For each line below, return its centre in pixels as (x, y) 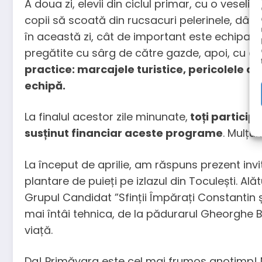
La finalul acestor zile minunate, (106, 117)
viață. (39, 230)
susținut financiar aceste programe (124, 133)
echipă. (45, 85)
